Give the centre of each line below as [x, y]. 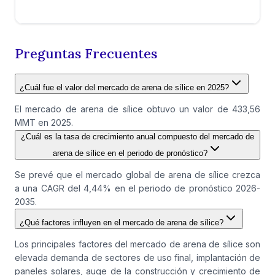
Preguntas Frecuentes [86, 54]
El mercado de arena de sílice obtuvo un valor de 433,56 [137, 109]
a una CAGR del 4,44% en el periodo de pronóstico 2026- [137, 188]
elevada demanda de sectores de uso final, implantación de [137, 258]
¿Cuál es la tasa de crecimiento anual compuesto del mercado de [137, 137]
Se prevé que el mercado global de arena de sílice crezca [137, 175]
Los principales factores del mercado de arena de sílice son [137, 244]
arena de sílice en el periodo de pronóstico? [130, 153]
